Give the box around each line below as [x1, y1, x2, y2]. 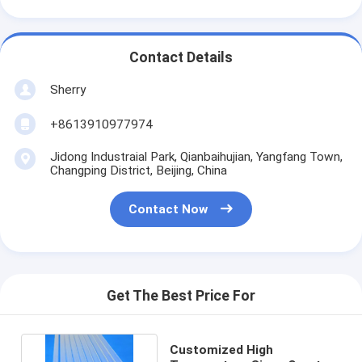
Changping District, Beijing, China [49, 162, 227, 178]
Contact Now [128, 202, 208, 217]
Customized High [170, 342, 274, 357]
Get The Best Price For [107, 288, 255, 305]
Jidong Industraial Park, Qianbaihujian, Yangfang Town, [49, 149, 343, 164]
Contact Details [129, 49, 233, 66]
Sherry [49, 82, 86, 97]
